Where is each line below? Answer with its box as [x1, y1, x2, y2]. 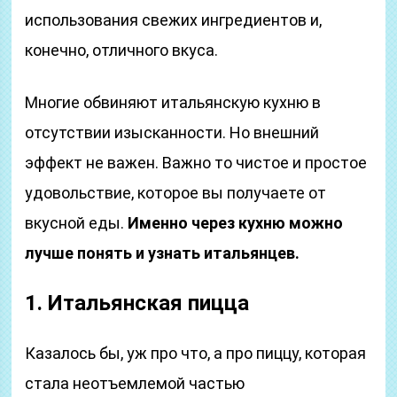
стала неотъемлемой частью [25, 374, 245, 393]
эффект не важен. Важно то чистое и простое [25, 153, 368, 172]
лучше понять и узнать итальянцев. [25, 244, 300, 262]
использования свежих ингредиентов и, [25, 11, 323, 29]
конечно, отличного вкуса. [25, 41, 219, 59]
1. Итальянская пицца [25, 291, 250, 315]
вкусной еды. [25, 214, 128, 232]
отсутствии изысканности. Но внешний [25, 123, 320, 142]
